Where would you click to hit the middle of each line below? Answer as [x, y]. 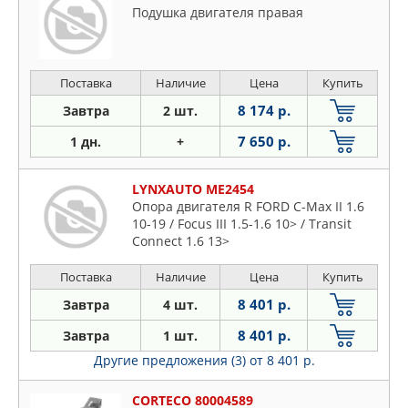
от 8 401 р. [282, 360]
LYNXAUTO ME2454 [193, 189]
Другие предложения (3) [171, 360]
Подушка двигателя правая [218, 12]
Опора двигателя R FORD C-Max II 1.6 [248, 206]
